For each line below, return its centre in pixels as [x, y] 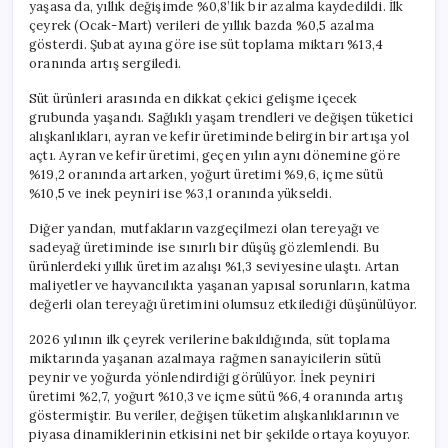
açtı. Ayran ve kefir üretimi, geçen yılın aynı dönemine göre [215, 155]
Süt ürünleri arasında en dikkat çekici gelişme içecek [193, 98]
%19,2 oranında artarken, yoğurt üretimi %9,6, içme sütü [206, 174]
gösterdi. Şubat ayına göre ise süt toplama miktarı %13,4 [206, 44]
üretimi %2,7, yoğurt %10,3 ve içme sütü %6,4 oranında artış [216, 396]
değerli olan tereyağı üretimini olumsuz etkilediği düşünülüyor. [223, 304]
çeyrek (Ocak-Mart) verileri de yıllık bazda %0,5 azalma [202, 25]
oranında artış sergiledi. [105, 63]
